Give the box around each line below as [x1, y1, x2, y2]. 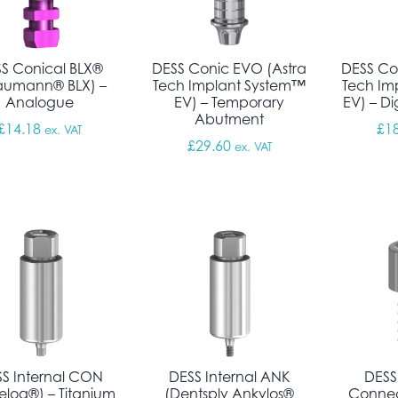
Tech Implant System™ [153, 76, 306, 94]
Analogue [5, 92, 75, 111]
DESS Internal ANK [169, 368, 291, 386]
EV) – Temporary [174, 92, 285, 111]
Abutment [195, 109, 265, 128]
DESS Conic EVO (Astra [152, 59, 307, 77]
